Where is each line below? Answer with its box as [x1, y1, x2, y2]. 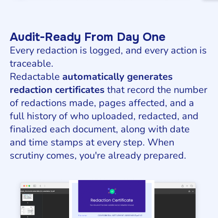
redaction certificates [10, 83, 107, 97]
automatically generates [62, 70, 173, 84]
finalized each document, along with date [10, 123, 190, 136]
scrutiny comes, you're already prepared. [10, 149, 186, 163]
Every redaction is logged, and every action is [10, 44, 207, 57]
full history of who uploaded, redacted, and [10, 109, 199, 123]
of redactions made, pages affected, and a [10, 96, 194, 110]
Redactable [10, 70, 62, 84]
